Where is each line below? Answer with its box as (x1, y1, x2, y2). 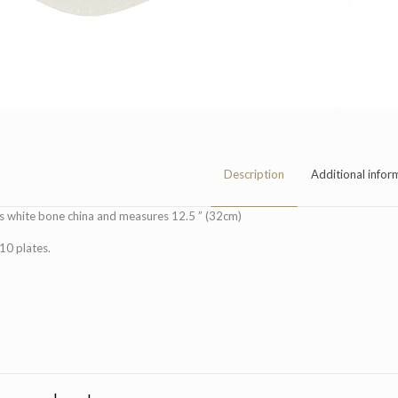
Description (223, 166, 284, 181)
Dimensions (84, 291, 145, 306)
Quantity (84, 322, 131, 338)
